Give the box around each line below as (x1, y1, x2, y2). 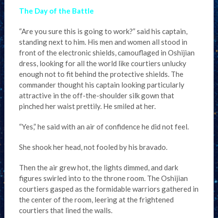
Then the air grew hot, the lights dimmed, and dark (18, 163, 178, 172)
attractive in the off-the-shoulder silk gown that (18, 91, 174, 100)
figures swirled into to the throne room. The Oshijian (18, 174, 188, 182)
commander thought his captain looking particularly (18, 80, 184, 89)
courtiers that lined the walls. (18, 206, 112, 215)
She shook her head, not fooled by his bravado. (18, 143, 167, 151)
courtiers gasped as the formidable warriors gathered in (18, 184, 199, 193)
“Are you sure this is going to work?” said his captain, (18, 27, 187, 36)
